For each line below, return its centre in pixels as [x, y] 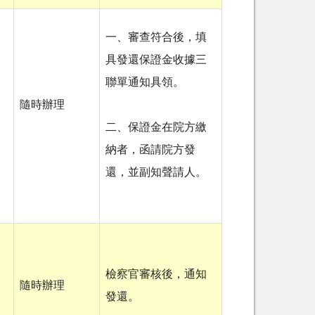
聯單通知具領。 [145, 83]
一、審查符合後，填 [156, 38]
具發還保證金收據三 [156, 60]
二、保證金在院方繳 [156, 128]
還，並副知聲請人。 [156, 173]
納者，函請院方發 [150, 150]
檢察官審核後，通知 [156, 275]
